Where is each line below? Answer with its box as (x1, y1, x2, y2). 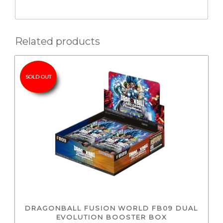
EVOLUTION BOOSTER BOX (56, 213, 167, 221)
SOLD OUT (25, 74, 51, 81)
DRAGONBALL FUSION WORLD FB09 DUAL (25, 204, 198, 212)
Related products (15, 35, 100, 48)
